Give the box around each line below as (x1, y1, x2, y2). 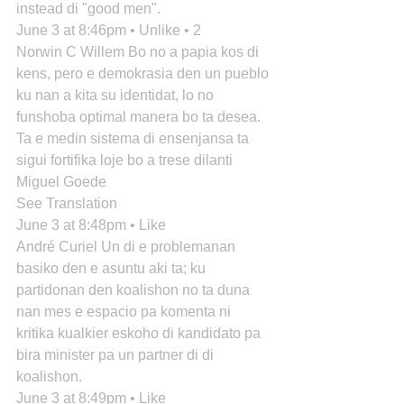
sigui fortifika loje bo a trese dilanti (16, 152, 236, 168)
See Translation (16, 196, 117, 211)
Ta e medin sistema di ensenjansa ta (16, 131, 252, 146)
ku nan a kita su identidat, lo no (16, 87, 217, 103)
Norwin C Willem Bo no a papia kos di (16, 44, 262, 60)
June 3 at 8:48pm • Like (16, 217, 166, 233)
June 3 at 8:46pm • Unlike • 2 (16, 23, 201, 38)
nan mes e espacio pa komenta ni (16, 304, 234, 319)
